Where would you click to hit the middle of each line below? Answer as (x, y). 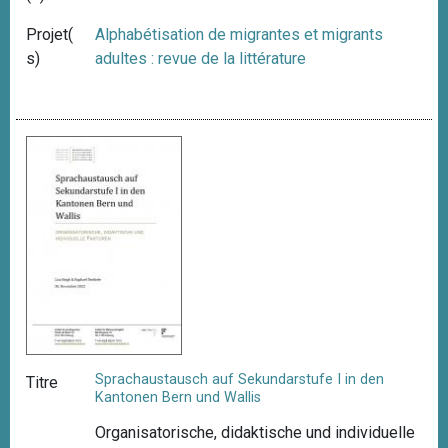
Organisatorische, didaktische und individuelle (255, 433)
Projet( (49, 34)
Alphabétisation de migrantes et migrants (239, 34)
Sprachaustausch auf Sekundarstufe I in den (240, 380)
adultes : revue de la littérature (201, 58)
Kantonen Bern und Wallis (178, 398)
